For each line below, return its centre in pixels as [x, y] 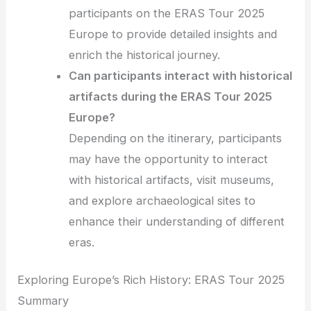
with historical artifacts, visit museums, [172, 179]
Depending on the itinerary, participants [176, 138]
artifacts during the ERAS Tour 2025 [171, 96]
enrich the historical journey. [145, 54]
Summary [43, 301]
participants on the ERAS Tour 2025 [167, 13]
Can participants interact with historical [181, 75]
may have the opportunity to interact [169, 159]
